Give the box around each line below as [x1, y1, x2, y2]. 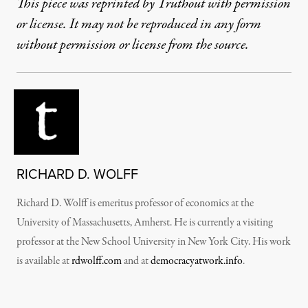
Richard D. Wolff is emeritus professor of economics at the [16, 196, 254, 211]
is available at [16, 254, 71, 269]
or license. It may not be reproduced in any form [16, 14, 261, 34]
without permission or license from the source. [16, 35, 249, 55]
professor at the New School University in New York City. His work [16, 234, 291, 250]
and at [122, 254, 151, 269]
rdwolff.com [71, 254, 122, 269]
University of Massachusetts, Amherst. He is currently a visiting [16, 215, 273, 230]
